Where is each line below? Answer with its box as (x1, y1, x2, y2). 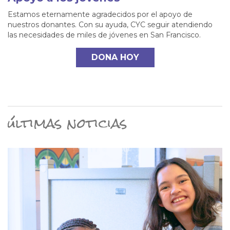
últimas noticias (8, 108, 127, 138)
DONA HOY (91, 52, 139, 62)
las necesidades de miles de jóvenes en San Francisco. (8, 30, 201, 40)
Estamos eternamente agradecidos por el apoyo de (8, 9, 193, 19)
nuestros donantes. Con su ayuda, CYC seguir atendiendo (8, 20, 213, 29)
